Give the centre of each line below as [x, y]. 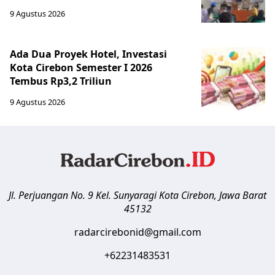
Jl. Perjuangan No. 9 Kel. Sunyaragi [83, 196]
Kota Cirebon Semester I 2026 [81, 68]
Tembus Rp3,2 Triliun [61, 81]
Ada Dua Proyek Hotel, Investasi [88, 54]
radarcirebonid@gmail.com [137, 232]
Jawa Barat [243, 196]
